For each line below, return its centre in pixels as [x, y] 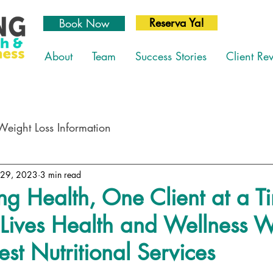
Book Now [84, 23]
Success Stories [171, 56]
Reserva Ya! [177, 23]
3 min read [61, 174]
